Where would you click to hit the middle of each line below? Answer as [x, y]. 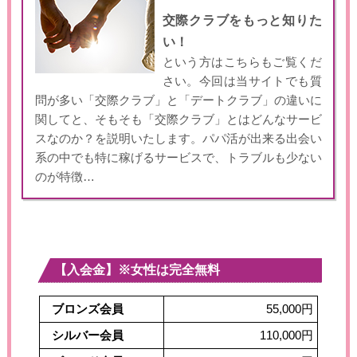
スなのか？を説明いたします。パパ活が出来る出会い [178, 138]
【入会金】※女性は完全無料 [137, 269]
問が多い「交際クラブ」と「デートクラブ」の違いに [178, 100]
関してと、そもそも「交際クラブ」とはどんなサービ [178, 119]
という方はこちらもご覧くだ [242, 62]
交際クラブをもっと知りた [242, 20]
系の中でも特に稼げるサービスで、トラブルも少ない [178, 157]
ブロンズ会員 [87, 309]
